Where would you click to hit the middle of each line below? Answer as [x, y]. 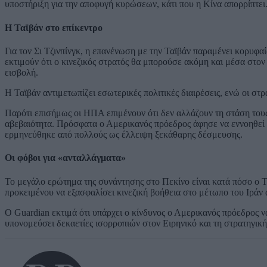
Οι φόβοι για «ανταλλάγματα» [65, 158]
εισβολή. [21, 73]
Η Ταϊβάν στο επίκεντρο [54, 27]
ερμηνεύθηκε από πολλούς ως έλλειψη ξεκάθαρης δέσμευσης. [124, 135]
